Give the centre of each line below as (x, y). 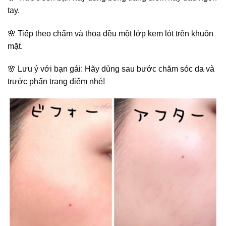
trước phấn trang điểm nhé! (56, 82)
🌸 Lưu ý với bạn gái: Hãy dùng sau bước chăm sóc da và (111, 69)
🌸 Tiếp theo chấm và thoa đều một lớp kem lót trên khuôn (110, 33)
